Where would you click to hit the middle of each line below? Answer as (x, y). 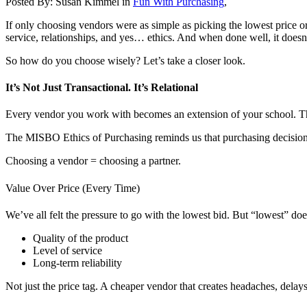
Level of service (67, 250)
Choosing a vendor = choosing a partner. (93, 161)
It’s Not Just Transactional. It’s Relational (102, 88)
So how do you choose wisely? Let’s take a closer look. (125, 60)
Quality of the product (81, 238)
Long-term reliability (77, 262)
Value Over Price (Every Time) (73, 188)
